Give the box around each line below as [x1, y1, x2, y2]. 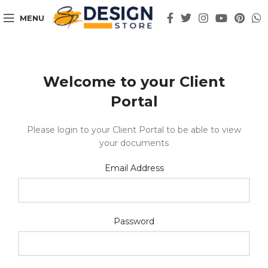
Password [114, 216, 154, 227]
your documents [99, 138, 169, 148]
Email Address [104, 163, 164, 173]
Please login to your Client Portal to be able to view [27, 124, 241, 135]
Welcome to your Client [43, 73, 225, 90]
